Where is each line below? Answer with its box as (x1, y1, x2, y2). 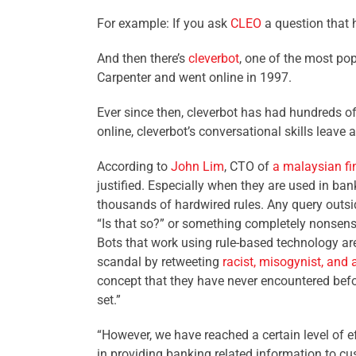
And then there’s (97, 51, 188, 67)
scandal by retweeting (97, 254, 222, 270)
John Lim (171, 159, 224, 175)
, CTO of (224, 159, 273, 175)
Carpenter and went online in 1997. (97, 70, 292, 86)
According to (97, 159, 171, 175)
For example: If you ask (97, 16, 230, 32)
